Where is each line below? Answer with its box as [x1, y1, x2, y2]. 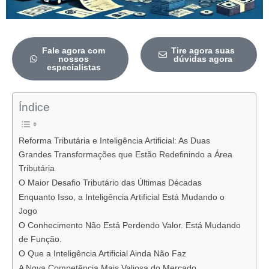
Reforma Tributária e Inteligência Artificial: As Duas [18, 136, 210, 146]
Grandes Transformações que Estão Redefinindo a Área [18, 150, 232, 160]
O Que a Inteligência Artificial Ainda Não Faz [18, 249, 186, 259]
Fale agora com [42, 46, 106, 56]
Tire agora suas [171, 46, 235, 56]
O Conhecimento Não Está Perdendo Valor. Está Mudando [18, 220, 241, 231]
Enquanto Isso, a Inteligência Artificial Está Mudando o [18, 192, 225, 202]
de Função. [18, 234, 62, 244]
